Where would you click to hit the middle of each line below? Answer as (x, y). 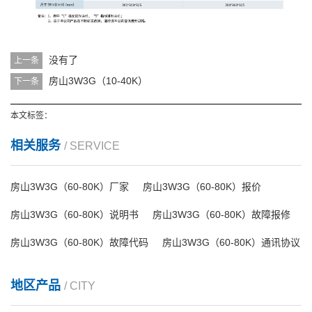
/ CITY (80, 286)
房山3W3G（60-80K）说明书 (75, 214)
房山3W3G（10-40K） (98, 80)
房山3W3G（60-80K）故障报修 (221, 214)
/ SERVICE (92, 146)
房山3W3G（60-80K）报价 (202, 186)
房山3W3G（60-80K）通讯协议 (231, 242)
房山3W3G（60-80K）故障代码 (79, 242)
